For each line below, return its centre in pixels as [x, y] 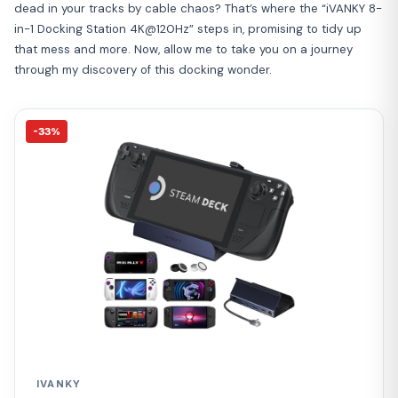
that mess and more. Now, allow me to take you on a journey [183, 49]
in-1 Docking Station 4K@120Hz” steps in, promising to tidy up [188, 28]
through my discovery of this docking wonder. [143, 69]
